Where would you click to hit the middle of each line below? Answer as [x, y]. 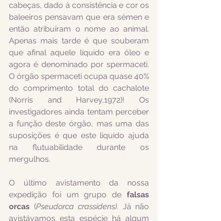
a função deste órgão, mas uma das [79, 124]
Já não [136, 206]
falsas [138, 195]
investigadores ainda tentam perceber [79, 112]
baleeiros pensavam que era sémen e [79, 17]
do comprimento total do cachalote [79, 88]
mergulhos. [30, 159]
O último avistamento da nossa [79, 183]
